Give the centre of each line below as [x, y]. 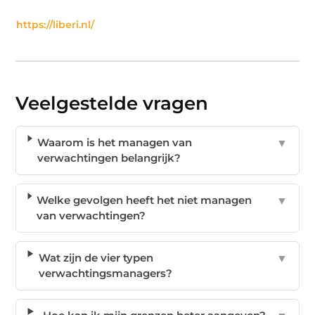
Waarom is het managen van [115, 142]
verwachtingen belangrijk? [109, 157]
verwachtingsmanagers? [105, 273]
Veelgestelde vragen [112, 103]
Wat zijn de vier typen [96, 257]
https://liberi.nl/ [56, 24]
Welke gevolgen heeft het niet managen [144, 200]
